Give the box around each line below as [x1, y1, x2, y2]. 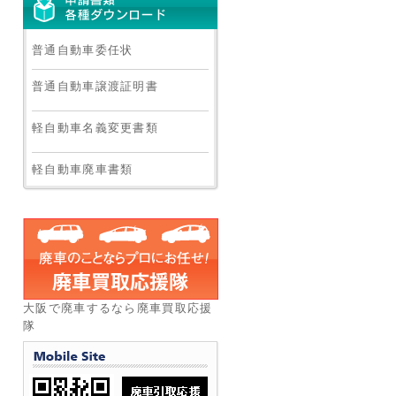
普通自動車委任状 [32, 43, 133, 57]
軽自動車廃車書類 [32, 163, 133, 176]
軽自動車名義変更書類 [32, 121, 158, 134]
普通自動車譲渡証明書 [32, 80, 158, 93]
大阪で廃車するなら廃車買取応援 [23, 301, 213, 315]
